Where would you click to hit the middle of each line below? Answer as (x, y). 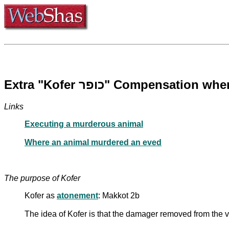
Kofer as (41, 195)
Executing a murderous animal (84, 124)
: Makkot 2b (119, 195)
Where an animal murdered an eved (93, 142)
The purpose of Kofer (42, 178)
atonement (77, 195)
